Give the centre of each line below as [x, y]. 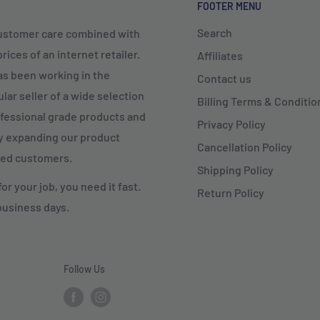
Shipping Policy [235, 170]
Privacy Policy [231, 124]
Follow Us [84, 269]
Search [215, 33]
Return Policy [231, 193]
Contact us [224, 79]
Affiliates [220, 56]
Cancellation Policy [245, 147]
